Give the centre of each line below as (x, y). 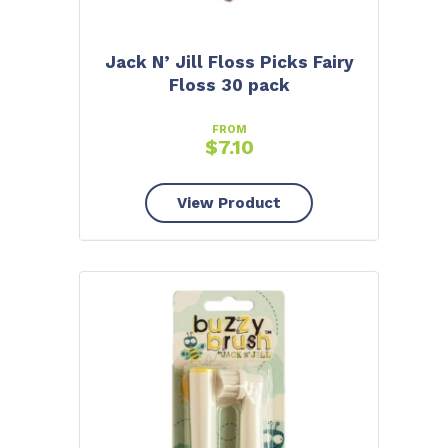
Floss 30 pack (229, 84)
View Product (229, 203)
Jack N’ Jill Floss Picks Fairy (229, 61)
